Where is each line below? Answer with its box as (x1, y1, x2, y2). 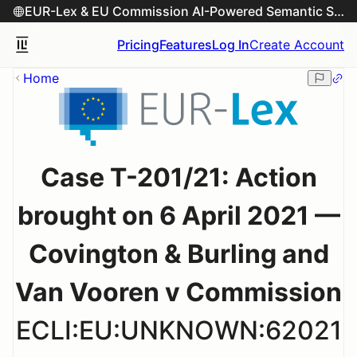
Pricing (117, 37, 159, 53)
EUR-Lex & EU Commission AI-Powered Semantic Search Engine (334, 3, 344, 19)
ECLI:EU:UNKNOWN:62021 (15, 314, 342, 346)
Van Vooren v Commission (15, 276, 342, 308)
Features (159, 37, 212, 53)
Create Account (249, 37, 344, 53)
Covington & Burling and (28, 237, 329, 269)
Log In (212, 37, 249, 53)
